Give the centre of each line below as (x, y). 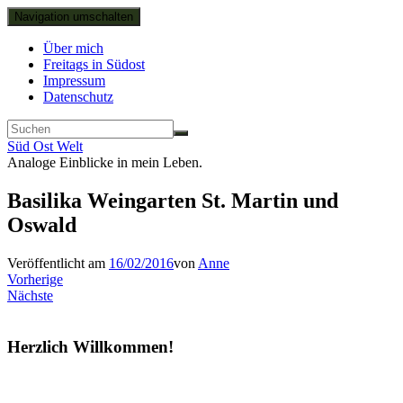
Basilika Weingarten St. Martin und (173, 200)
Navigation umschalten (74, 17)
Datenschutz (78, 97)
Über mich (73, 48)
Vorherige (35, 279)
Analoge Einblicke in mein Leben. (105, 162)
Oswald (42, 224)
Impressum (74, 81)
